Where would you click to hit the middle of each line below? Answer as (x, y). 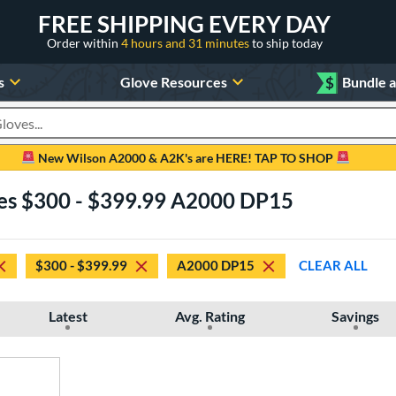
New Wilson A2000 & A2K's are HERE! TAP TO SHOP (186, 157)
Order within (84, 42)
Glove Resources (173, 81)
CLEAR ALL (333, 266)
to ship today (287, 42)
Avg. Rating (209, 316)
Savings (356, 316)
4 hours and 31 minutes (186, 42)
